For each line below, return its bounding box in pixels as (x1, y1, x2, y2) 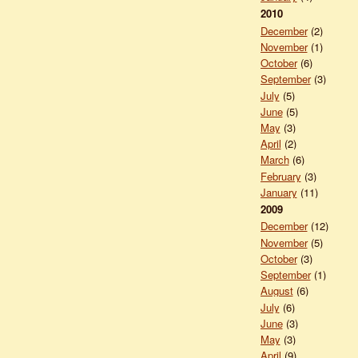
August (260, 283, 293, 299)
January (260, 184, 297, 200)
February (260, 168, 301, 184)
